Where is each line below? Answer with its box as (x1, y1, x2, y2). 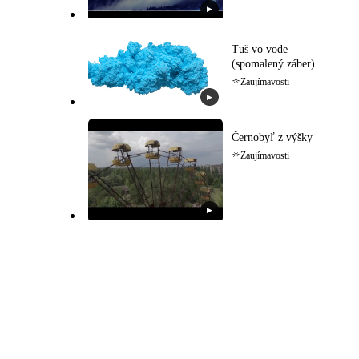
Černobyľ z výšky (231, 131, 313, 143)
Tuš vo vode (231, 43, 288, 56)
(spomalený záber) (231, 58, 315, 71)
